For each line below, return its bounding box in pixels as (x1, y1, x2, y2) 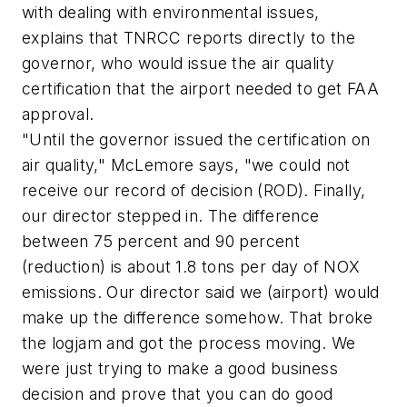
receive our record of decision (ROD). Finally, (22, 180, 366, 200)
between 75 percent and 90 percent (22, 231, 301, 251)
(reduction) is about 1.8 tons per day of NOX (22, 256, 361, 276)
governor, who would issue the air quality (22, 53, 335, 73)
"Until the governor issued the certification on (22, 129, 371, 149)
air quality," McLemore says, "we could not (22, 154, 351, 174)
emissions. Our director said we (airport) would (22, 282, 380, 302)
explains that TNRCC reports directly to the (22, 27, 356, 47)
